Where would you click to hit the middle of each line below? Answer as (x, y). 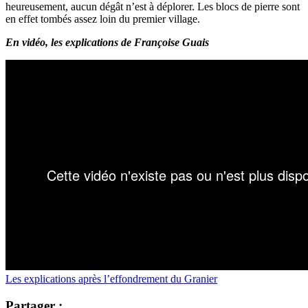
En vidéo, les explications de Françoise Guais (107, 42)
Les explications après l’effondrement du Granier (111, 278)
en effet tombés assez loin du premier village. (106, 19)
